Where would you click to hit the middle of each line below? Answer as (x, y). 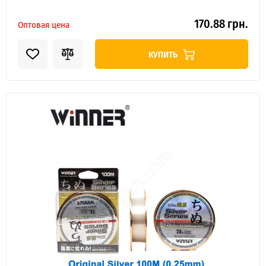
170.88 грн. (221, 23)
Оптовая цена (44, 24)
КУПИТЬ (164, 54)
